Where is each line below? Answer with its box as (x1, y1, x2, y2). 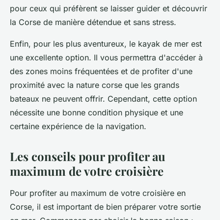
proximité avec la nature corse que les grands (10, 80, 179, 90)
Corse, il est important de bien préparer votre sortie (10, 202, 201, 212)
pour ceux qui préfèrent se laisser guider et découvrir (10, 3, 207, 14)
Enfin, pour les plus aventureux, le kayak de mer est (10, 39, 202, 49)
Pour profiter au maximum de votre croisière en (10, 188, 186, 198)
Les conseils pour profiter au (10, 148, 165, 165)
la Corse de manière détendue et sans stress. (10, 17, 176, 27)
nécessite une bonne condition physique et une (10, 108, 183, 118)
